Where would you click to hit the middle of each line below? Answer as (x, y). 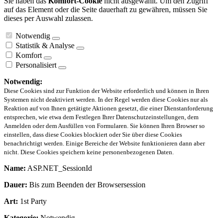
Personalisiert (36, 65)
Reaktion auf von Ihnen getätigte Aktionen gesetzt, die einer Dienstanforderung (109, 109)
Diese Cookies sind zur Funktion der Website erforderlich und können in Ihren (107, 91)
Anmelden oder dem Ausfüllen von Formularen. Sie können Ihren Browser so (104, 126)
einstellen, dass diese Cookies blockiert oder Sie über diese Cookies (93, 135)
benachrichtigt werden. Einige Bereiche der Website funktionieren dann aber (104, 144)
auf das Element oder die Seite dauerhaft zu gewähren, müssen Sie (106, 10)
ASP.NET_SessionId (59, 168)
